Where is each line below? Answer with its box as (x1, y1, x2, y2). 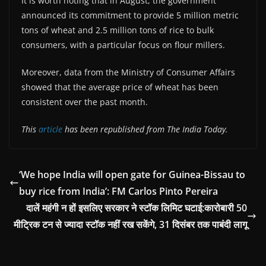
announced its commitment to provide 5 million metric (21, 9, 239, 21)
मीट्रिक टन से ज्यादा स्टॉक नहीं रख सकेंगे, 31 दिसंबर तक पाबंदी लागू (14, 217, 247, 231)
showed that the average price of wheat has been (21, 81, 218, 93)
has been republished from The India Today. (62, 123, 228, 135)
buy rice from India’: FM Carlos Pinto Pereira (19, 184, 218, 198)
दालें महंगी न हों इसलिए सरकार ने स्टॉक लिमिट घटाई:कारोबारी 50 (26, 201, 247, 214)
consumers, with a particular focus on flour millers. (21, 39, 225, 50)
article (39, 123, 62, 135)
